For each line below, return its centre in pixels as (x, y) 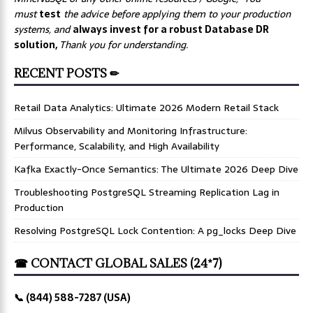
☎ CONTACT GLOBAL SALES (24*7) (118, 263)
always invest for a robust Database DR (171, 29)
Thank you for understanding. (125, 44)
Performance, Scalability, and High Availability (117, 146)
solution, (37, 44)
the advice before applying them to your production (176, 14)
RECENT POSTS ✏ (66, 73)
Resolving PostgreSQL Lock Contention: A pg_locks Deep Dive (155, 230)
